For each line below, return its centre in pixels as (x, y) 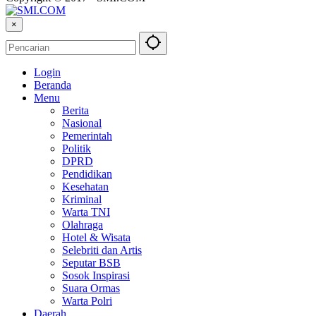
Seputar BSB (91, 263)
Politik (77, 149)
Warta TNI (86, 212)
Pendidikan (87, 174)
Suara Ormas (91, 288)
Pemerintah (87, 136)
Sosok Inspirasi (96, 276)
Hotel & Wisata (96, 238)
